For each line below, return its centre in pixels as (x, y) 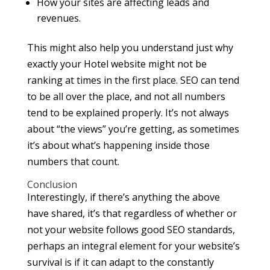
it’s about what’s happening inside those (118, 146)
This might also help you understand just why (130, 48)
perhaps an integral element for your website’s (133, 246)
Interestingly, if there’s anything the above (123, 197)
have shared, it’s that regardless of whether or (132, 214)
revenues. (58, 18)
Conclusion (52, 185)
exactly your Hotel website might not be (117, 64)
